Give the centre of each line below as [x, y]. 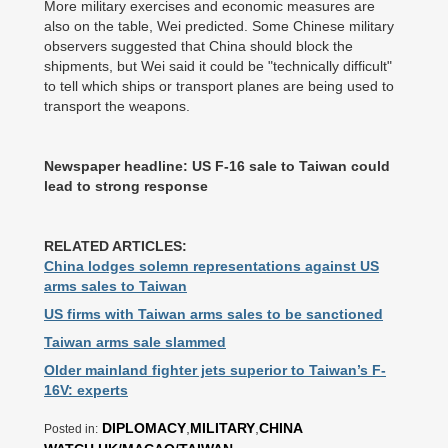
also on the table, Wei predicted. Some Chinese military [219, 26]
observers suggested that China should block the [198, 46]
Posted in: [71, 429]
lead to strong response [126, 186]
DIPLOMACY [144, 428]
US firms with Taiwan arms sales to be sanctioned [213, 314]
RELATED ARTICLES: [115, 246]
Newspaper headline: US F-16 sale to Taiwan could [217, 166]
